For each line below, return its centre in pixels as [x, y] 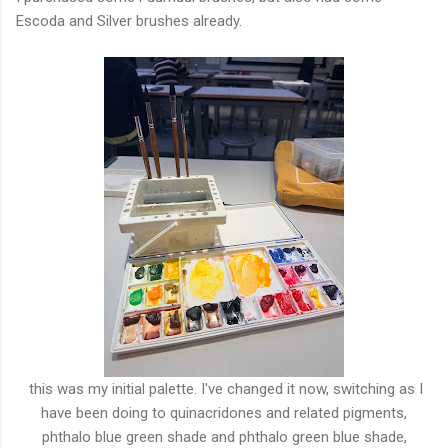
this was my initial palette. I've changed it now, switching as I [224, 388]
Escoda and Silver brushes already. [131, 20]
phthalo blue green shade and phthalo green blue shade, [224, 436]
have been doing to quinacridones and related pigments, [224, 412]
